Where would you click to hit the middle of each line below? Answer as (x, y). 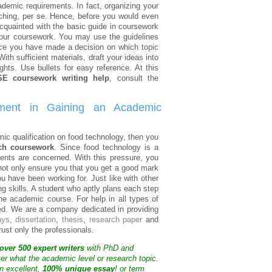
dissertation (36, 220)
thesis (73, 220)
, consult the (134, 78)
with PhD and (109, 248)
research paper (116, 220)
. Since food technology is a (106, 148)
